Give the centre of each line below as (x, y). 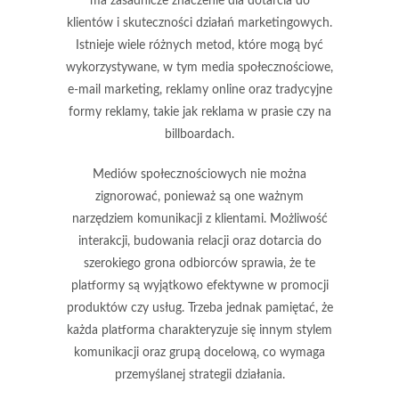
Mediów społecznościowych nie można (199, 174)
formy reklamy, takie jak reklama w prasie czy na (199, 112)
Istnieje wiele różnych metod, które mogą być (199, 45)
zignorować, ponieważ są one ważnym (199, 196)
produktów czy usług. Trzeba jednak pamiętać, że (199, 308)
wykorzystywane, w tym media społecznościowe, (199, 67)
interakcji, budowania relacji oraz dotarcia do (199, 241)
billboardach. (199, 134)
